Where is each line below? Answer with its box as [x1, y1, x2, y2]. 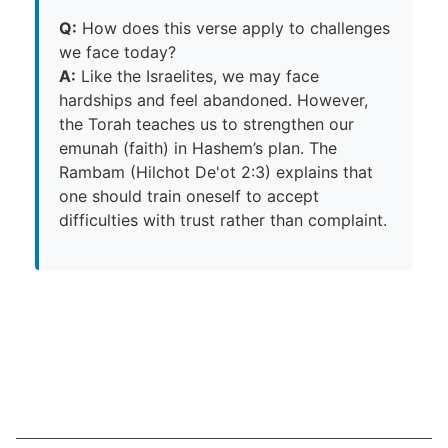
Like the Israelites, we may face [76, 65, 319, 86]
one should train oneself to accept [59, 185, 319, 206]
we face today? [59, 41, 176, 62]
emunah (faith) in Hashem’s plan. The [59, 137, 337, 158]
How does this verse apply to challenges [77, 17, 390, 38]
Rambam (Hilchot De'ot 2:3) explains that [59, 161, 373, 182]
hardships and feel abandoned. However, [59, 89, 368, 110]
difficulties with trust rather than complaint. [59, 209, 387, 230]
